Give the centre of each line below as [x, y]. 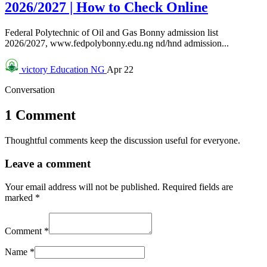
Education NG [78, 70]
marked [20, 197]
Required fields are [198, 187]
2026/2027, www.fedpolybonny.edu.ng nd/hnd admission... [117, 44]
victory [35, 70]
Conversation [30, 90]
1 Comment [40, 115]
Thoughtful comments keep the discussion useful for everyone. [122, 141]
